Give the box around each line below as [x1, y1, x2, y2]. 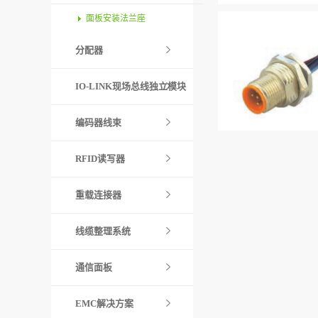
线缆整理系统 [75, 226, 131, 236]
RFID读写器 [75, 153, 125, 164]
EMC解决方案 [75, 298, 133, 309]
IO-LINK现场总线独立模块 [75, 81, 186, 92]
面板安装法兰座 [86, 13, 146, 23]
